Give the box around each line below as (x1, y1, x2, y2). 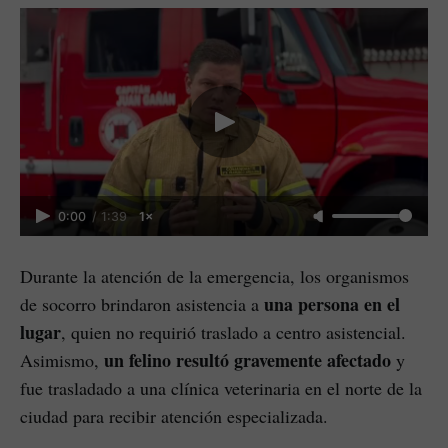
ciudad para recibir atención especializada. (20, 404, 328, 429)
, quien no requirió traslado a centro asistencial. (61, 320, 406, 345)
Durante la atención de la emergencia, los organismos (20, 264, 409, 289)
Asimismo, (20, 348, 104, 373)
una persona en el (264, 291, 400, 318)
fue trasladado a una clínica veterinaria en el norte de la (20, 376, 422, 401)
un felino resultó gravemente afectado (104, 347, 391, 374)
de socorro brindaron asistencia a (20, 292, 264, 317)
